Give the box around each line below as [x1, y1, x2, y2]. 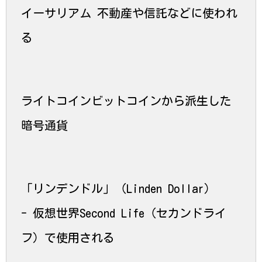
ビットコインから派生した [91, 94, 232, 106]
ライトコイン [21, 94, 91, 106]
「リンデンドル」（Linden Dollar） [21, 182, 216, 194]
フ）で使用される [21, 231, 115, 243]
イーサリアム [21, 6, 91, 19]
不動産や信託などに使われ [91, 6, 237, 19]
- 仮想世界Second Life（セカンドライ [21, 206, 226, 219]
